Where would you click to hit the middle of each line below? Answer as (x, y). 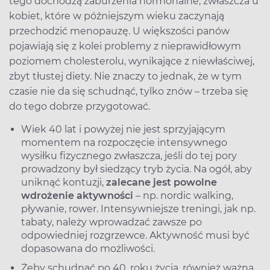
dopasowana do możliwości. (88, 248)
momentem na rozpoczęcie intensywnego (124, 142)
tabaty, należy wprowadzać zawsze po (111, 222)
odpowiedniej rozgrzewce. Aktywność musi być (135, 235)
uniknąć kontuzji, (64, 182)
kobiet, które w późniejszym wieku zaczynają (117, 16)
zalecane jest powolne (162, 182)
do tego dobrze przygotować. (82, 106)
